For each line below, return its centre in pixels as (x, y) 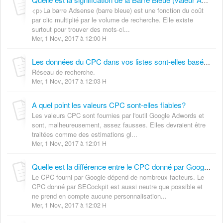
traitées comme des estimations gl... (85, 134)
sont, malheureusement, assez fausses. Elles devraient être (119, 124)
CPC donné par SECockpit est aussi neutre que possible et (117, 186)
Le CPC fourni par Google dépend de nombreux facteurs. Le (118, 177)
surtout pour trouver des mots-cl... (81, 29)
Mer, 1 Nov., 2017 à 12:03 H (69, 81)
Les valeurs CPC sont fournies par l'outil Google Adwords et (118, 115)
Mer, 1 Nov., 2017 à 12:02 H (69, 205)
